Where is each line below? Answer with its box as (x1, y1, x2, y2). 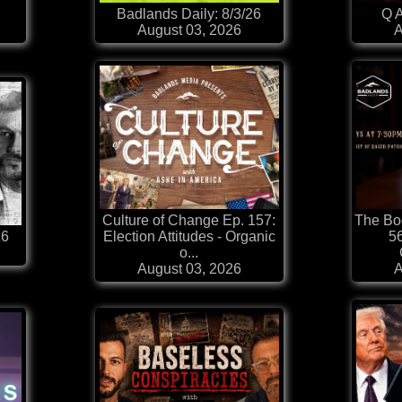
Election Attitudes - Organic (102, 229, 275, 245)
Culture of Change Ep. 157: (102, 213, 275, 229)
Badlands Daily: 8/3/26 (117, 6, 261, 22)
